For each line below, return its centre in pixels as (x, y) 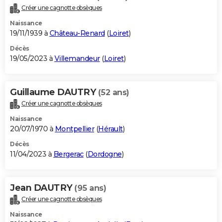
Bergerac (68, 154)
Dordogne (105, 154)
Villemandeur (77, 59)
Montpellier (74, 129)
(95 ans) (90, 188)
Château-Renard (77, 33)
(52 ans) (113, 93)
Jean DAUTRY (42, 188)
